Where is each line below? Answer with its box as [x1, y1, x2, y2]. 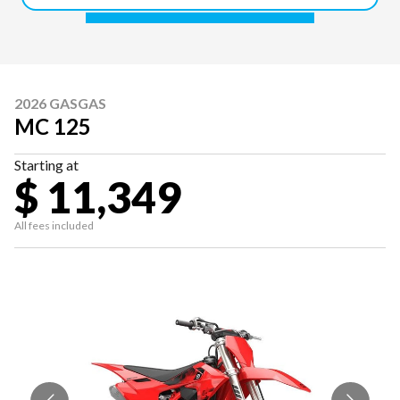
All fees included [14, 218, 94, 232]
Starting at [14, 155, 79, 173]
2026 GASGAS [14, 94, 106, 112]
